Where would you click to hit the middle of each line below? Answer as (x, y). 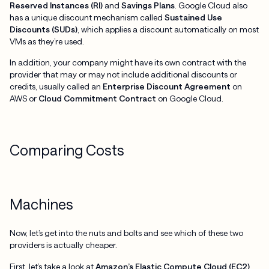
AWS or (24, 98)
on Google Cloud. (189, 98)
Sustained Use (193, 17)
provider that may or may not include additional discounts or (123, 74)
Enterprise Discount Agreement (166, 86)
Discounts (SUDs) (43, 29)
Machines (41, 204)
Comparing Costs (67, 150)
